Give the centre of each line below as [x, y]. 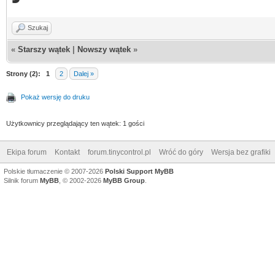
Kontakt [67, 152]
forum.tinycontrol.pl [119, 152]
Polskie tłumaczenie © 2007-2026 [54, 171]
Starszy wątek [44, 49]
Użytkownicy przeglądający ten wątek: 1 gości [75, 123]
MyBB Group [124, 180]
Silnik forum [22, 180]
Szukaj [38, 27]
